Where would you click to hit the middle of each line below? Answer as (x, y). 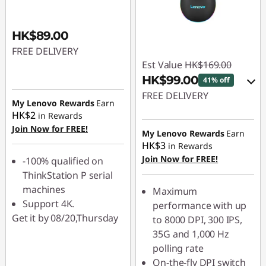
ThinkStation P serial (68, 175)
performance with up (200, 205)
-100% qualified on (63, 161)
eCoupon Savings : (194, 117)
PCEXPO (169, 175)
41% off (216, 80)
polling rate (178, 248)
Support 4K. (49, 204)
